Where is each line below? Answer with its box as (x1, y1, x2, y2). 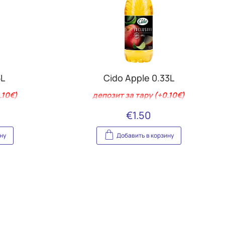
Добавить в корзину (116, 131, 174, 140)
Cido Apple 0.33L (103, 71, 174, 84)
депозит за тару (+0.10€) (92, 89, 185, 100)
